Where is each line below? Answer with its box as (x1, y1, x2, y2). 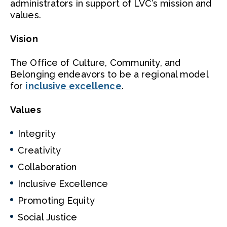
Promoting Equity (18, 195, 95, 206)
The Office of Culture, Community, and (10, 57, 181, 68)
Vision (10, 33, 38, 44)
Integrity (18, 128, 56, 139)
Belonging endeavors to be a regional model (10, 69, 208, 80)
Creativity (18, 145, 61, 156)
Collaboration (18, 162, 77, 172)
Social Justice (18, 212, 78, 222)
